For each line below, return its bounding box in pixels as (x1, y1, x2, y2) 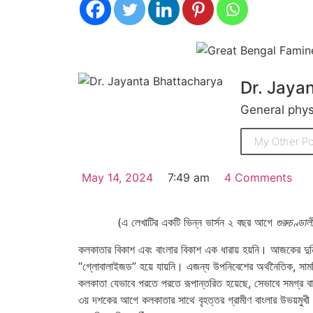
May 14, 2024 (82, 170, 153, 185)
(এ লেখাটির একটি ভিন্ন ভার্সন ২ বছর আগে (117, 215, 276, 230)
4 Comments (224, 170, 292, 185)
